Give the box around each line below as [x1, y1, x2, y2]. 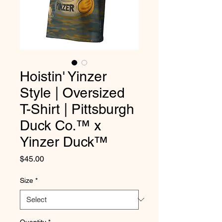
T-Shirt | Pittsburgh [20, 101, 134, 117]
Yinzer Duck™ [20, 133, 108, 150]
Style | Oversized [20, 84, 125, 101]
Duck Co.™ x [20, 117, 101, 133]
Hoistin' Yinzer [20, 68, 107, 84]
